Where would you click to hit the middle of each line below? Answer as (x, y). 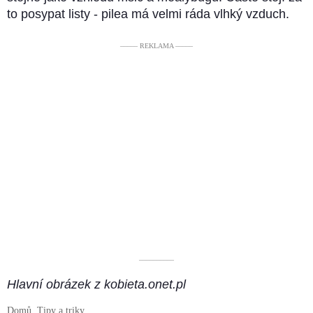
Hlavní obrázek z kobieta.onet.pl (96, 285)
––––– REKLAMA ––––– (156, 46)
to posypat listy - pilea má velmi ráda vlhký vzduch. (148, 14)
